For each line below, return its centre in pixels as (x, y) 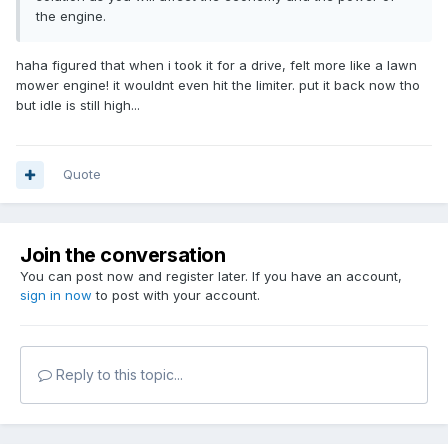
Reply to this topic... (117, 375)
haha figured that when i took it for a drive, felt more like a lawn (216, 65)
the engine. (71, 16)
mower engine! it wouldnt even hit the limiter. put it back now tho (218, 85)
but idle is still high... (78, 105)
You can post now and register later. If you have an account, (211, 276)
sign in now (56, 295)
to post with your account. (176, 295)
